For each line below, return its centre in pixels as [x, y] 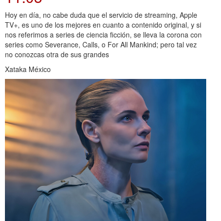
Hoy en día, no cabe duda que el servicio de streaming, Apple [101, 15]
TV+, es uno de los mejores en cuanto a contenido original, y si [103, 24]
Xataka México [28, 69]
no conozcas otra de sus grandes [57, 54]
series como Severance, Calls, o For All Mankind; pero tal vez [101, 44]
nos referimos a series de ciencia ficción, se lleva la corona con [103, 34]
